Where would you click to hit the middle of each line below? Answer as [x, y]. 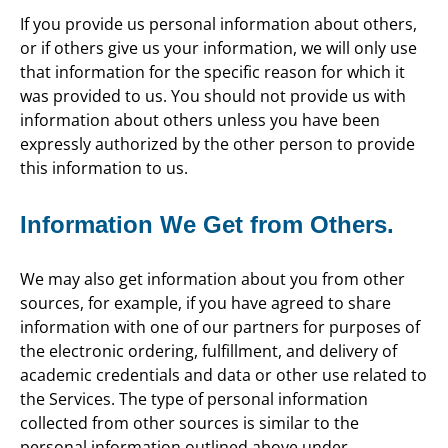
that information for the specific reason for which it [212, 72]
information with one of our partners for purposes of [220, 326]
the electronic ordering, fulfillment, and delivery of [208, 350]
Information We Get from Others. [207, 225]
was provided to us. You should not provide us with [213, 96]
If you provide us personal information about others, [218, 24]
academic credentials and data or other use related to [223, 374]
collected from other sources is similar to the [189, 422]
